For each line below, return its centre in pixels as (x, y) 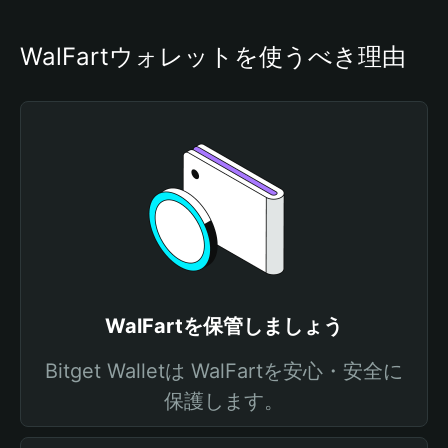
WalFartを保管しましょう (224, 326)
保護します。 (224, 401)
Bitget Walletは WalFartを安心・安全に (224, 371)
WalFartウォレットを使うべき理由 (213, 56)
